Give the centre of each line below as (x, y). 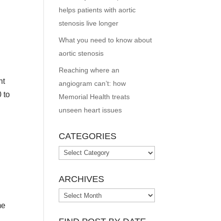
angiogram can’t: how (92, 83)
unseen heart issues (91, 110)
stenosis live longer (89, 23)
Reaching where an (89, 70)
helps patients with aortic (97, 10)
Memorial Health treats (94, 97)
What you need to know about (106, 40)
